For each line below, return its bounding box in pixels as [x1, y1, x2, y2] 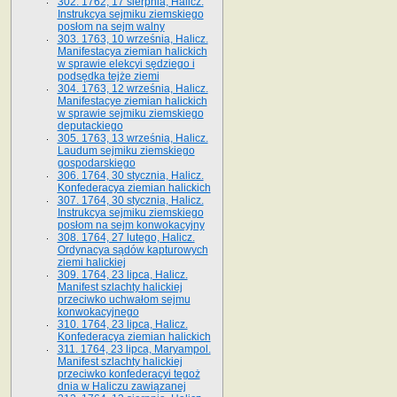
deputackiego [57, 119, 123, 132]
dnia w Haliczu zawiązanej [57, 379, 186, 393]
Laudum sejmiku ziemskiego [57, 144, 195, 157]
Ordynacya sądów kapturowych [57, 243, 208, 256]
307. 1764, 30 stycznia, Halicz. [57, 193, 204, 206]
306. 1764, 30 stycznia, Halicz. [57, 168, 204, 182]
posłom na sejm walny [57, 19, 165, 33]
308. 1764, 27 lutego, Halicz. [57, 230, 195, 244]
